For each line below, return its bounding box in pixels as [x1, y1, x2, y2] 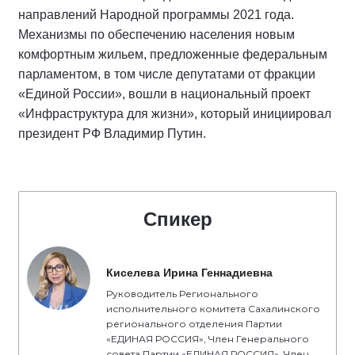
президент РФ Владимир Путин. [18, 127, 206, 140]
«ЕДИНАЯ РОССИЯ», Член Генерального [106, 333, 309, 345]
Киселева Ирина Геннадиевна [106, 266, 273, 279]
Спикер [143, 208, 212, 230]
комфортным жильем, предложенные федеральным [18, 48, 327, 61]
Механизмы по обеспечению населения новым [18, 28, 295, 41]
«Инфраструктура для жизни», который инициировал [18, 107, 331, 120]
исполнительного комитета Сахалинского [106, 303, 320, 315]
